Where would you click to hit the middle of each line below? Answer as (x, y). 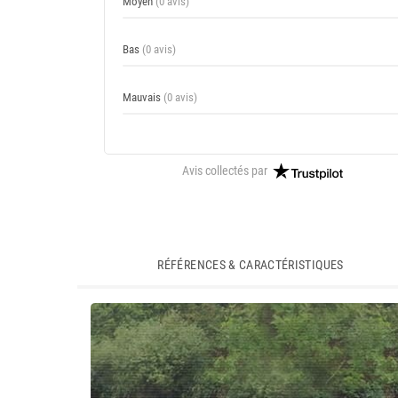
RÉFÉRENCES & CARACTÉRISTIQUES (251, 265)
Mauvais (143, 97)
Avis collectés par (225, 171)
